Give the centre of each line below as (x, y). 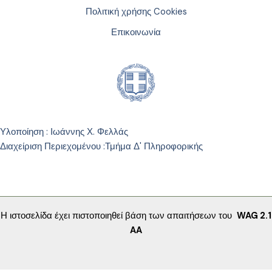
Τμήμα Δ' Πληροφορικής (154, 146)
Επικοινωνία (136, 32)
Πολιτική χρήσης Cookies (136, 12)
